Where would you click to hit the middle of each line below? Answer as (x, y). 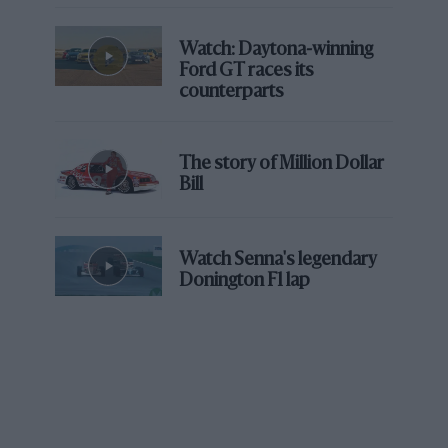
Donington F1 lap (245, 281)
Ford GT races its (247, 70)
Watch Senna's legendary (278, 260)
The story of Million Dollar (282, 163)
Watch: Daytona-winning (276, 49)
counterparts (232, 91)
